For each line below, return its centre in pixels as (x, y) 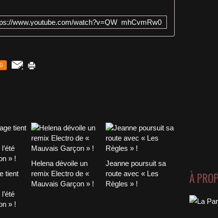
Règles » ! (121, 184)
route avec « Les (132, 173)
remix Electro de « (60, 173)
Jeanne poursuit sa (136, 163)
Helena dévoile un (59, 163)
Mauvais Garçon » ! (63, 184)
